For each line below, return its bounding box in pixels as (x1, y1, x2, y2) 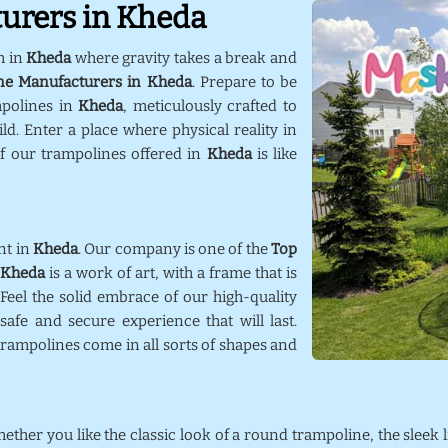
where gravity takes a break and (71, 49, 298, 67)
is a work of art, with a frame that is (45, 264, 297, 282)
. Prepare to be (191, 73, 298, 91)
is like (256, 145, 298, 163)
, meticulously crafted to (123, 97, 298, 115)
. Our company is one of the (77, 240, 272, 258)
